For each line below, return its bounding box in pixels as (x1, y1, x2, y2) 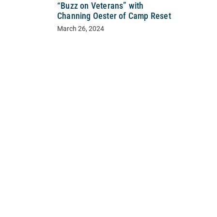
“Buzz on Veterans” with (57, 1, 144, 11)
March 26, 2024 (57, 25, 104, 33)
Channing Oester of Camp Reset (57, 11, 171, 21)
